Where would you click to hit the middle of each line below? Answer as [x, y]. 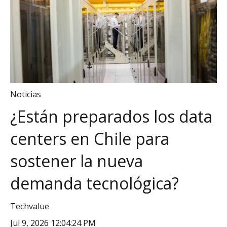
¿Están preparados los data [111, 117]
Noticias [26, 94]
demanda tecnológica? [94, 183]
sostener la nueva [77, 161]
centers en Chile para [90, 139]
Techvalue [30, 206]
